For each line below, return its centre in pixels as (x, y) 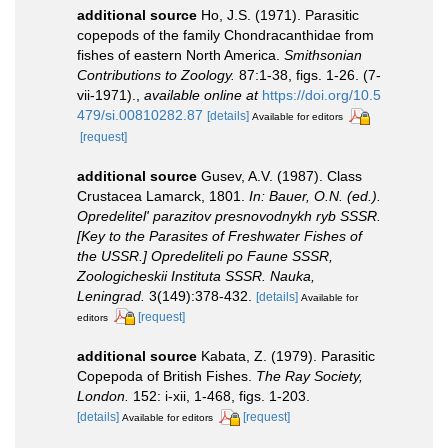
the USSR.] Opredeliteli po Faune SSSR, (205, 255)
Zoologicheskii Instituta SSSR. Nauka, (196, 275)
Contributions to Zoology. (156, 74)
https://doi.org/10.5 (321, 94)
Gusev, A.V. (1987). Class (281, 175)
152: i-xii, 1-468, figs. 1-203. (219, 396)
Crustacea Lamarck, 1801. (163, 195)
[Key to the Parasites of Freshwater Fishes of (219, 235)
